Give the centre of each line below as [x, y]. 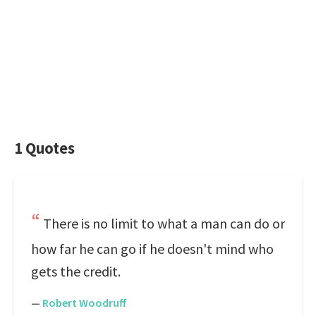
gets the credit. [76, 271]
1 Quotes [44, 148]
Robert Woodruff [84, 303]
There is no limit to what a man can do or [164, 223]
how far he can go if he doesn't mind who [152, 249]
